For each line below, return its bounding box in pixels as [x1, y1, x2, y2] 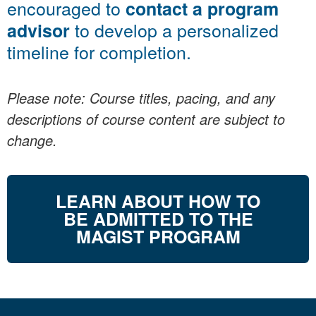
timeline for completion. [7, 38, 191, 64]
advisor [7, 17, 70, 43]
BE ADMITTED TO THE [63, 206, 253, 232]
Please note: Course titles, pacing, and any [7, 87, 275, 108]
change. [7, 129, 57, 150]
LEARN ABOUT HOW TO [56, 188, 260, 214]
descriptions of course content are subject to [7, 108, 285, 129]
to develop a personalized [70, 16, 279, 42]
